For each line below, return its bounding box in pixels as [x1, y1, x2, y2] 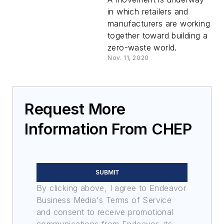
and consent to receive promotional [36, 207, 173, 217]
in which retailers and [107, 6, 188, 17]
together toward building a [107, 30, 208, 41]
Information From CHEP [24, 120, 192, 138]
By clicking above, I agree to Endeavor [36, 183, 186, 193]
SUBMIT [95, 168, 119, 176]
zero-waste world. [107, 42, 177, 53]
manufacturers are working [107, 18, 210, 29]
